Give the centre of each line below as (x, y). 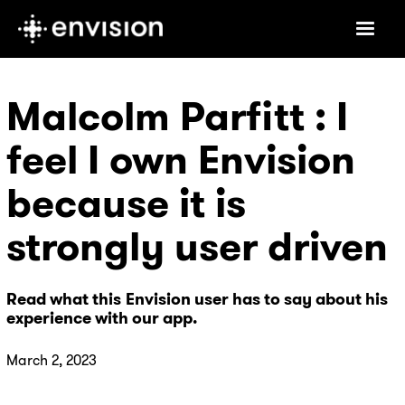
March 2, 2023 (52, 360)
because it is (126, 202)
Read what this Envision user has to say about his (197, 299)
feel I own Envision (181, 159)
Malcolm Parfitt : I (177, 116)
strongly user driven (197, 246)
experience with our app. (102, 318)
